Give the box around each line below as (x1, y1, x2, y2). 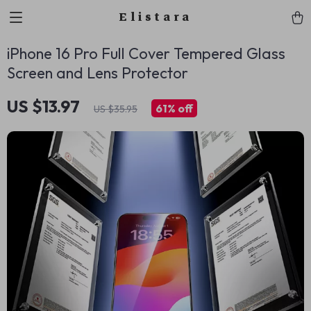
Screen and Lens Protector (7, 63, 188, 83)
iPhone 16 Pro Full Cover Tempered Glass (7, 44, 285, 63)
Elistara (118, 7, 193, 27)
